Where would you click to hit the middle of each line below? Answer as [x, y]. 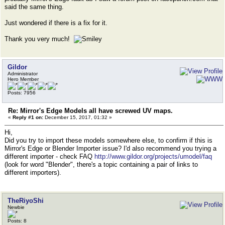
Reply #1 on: [28, 117]
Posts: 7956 [22, 93]
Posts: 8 [17, 221]
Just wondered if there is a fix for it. [56, 23]
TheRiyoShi [26, 201]
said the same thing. [34, 7]
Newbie [16, 207]
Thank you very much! [39, 39]
